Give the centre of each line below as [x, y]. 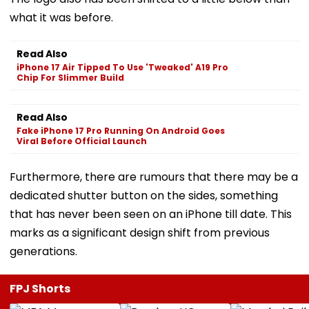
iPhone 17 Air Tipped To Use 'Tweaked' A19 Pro [122, 67]
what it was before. [61, 17]
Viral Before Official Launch [82, 141]
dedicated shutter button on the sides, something [144, 195]
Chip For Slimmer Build [70, 77]
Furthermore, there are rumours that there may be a [154, 177]
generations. [43, 251]
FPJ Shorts [40, 288]
